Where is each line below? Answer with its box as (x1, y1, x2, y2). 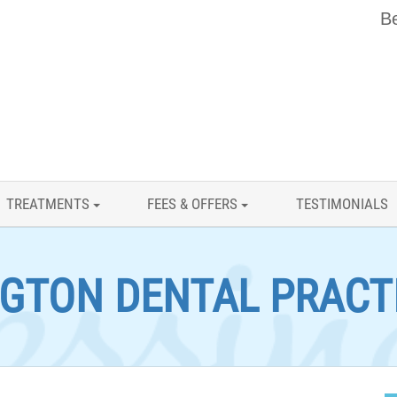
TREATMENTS (6, 195, 93, 214)
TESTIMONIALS (295, 195, 388, 214)
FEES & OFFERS (147, 195, 241, 214)
